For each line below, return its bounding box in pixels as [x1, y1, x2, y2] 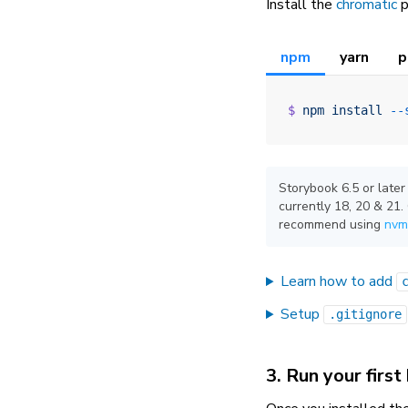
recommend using [279, 216, 384, 234]
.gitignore [329, 307, 403, 322]
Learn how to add [280, 271, 397, 292]
